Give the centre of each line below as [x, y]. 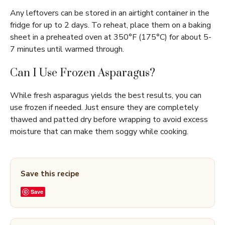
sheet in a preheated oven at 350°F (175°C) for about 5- [111, 37]
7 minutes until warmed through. [67, 49]
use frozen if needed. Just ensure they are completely [104, 108]
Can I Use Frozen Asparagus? [83, 73]
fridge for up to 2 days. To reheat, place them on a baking [110, 25]
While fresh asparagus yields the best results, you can [106, 96]
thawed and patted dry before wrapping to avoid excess [109, 120]
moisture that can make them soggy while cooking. [99, 132]
